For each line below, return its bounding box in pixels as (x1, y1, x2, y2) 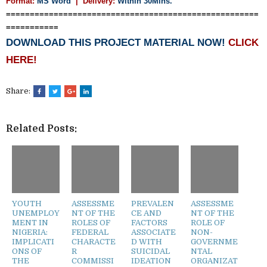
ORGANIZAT (191, 256, 238, 265)
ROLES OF (72, 218, 110, 227)
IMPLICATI (12, 237, 54, 246)
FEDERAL (72, 227, 108, 237)
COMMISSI (72, 256, 114, 265)
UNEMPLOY (12, 208, 60, 218)
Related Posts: (6, 123, 77, 134)
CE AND (131, 208, 162, 218)
